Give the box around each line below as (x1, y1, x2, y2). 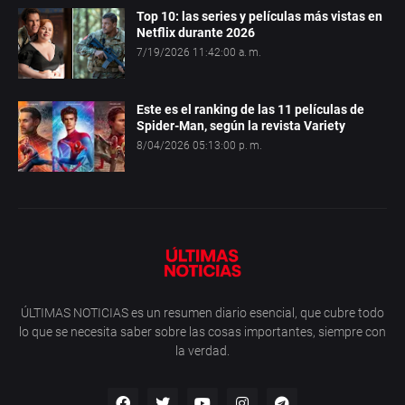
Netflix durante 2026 (137, 25, 255, 41)
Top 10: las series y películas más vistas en (137, 9, 382, 24)
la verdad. (175, 344, 230, 359)
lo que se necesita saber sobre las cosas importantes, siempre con (19, 325, 386, 340)
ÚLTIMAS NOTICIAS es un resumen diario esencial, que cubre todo (21, 306, 384, 321)
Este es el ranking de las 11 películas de (137, 102, 364, 118)
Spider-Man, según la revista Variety (137, 118, 345, 134)
